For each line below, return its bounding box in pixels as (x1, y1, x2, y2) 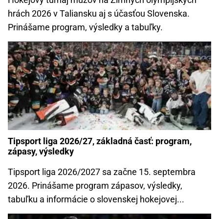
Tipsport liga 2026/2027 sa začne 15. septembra (8, 166, 196, 177)
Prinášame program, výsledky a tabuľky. (8, 22, 163, 33)
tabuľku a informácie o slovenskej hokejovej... (8, 194, 184, 204)
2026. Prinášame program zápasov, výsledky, (8, 180, 182, 191)
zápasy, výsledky (8, 146, 74, 157)
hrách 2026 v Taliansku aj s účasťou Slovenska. (8, 8, 190, 19)
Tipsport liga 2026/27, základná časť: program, (8, 136, 192, 147)
